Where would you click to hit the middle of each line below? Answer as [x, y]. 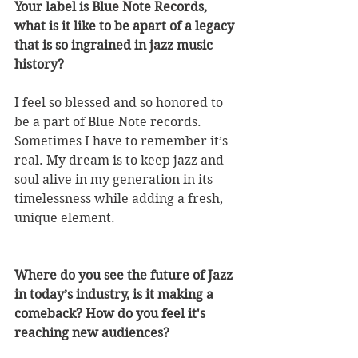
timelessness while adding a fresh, [120, 199]
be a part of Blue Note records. [109, 122]
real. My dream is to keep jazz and [121, 160]
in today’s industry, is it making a [115, 294]
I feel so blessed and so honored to [120, 103]
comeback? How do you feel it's [111, 314]
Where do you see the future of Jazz [125, 275]
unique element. [65, 218]
